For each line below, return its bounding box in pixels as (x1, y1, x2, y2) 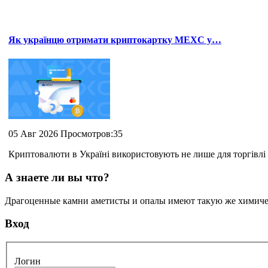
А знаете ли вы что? (5, 170, 109, 184)
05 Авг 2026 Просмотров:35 (8, 129, 123, 139)
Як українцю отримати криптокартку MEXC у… (8, 35, 221, 45)
